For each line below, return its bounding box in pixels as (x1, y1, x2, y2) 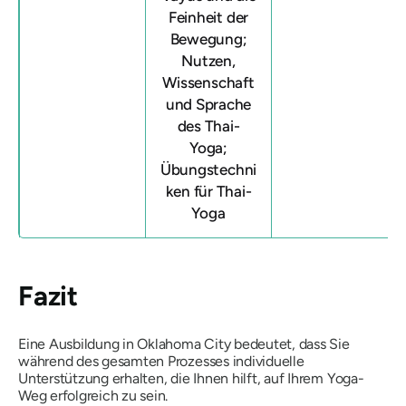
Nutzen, (181, 52, 236, 70)
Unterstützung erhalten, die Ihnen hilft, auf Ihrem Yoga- (18, 369, 364, 387)
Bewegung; (169, 30, 247, 48)
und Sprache (165, 95, 252, 113)
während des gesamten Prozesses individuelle (18, 352, 304, 370)
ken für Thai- (165, 182, 252, 200)
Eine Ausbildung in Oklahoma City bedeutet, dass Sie (18, 334, 350, 353)
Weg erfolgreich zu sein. (18, 386, 169, 404)
